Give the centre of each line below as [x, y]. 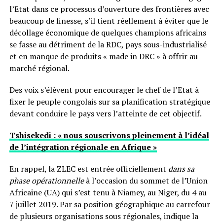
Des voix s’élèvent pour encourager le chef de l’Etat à [104, 90]
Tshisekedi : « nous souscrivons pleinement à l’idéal [109, 135]
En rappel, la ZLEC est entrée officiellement [89, 169]
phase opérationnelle [46, 181]
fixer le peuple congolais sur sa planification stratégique [110, 102]
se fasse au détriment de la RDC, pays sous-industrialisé [108, 44]
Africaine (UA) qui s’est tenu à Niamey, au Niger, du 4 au [108, 192]
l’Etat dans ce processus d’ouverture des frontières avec [109, 9]
